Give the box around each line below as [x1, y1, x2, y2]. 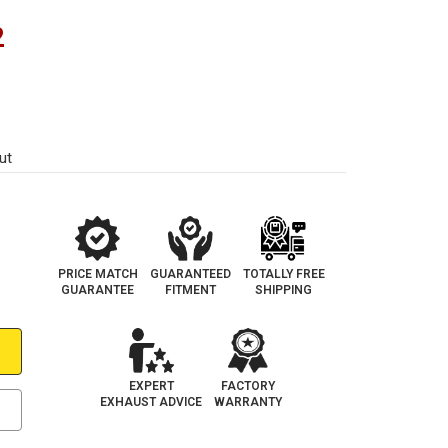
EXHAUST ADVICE [100, 394, 203, 409]
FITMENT [164, 282, 216, 297]
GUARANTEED [149, 266, 231, 281]
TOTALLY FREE [242, 266, 325, 281]
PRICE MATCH [57, 266, 138, 281]
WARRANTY [214, 394, 283, 409]
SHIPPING [255, 282, 313, 297]
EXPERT [128, 378, 174, 393]
